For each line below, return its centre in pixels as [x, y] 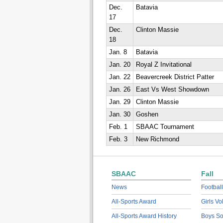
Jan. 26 [119, 90]
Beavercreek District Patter [175, 77]
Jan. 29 [119, 102]
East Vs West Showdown [172, 90]
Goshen [147, 114]
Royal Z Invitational [164, 65]
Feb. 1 [118, 127]
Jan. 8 [118, 52]
